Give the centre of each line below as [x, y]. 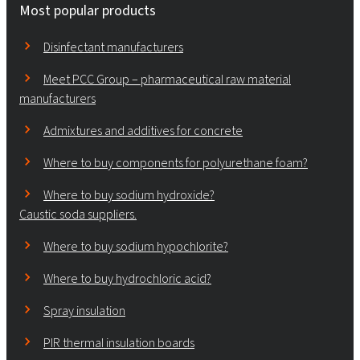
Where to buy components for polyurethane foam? [176, 162]
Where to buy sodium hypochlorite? [136, 246]
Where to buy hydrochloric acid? [127, 278]
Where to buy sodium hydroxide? [129, 194]
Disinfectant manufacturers [113, 47]
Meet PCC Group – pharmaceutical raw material [167, 79]
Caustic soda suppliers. [78, 214]
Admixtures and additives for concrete [143, 130]
